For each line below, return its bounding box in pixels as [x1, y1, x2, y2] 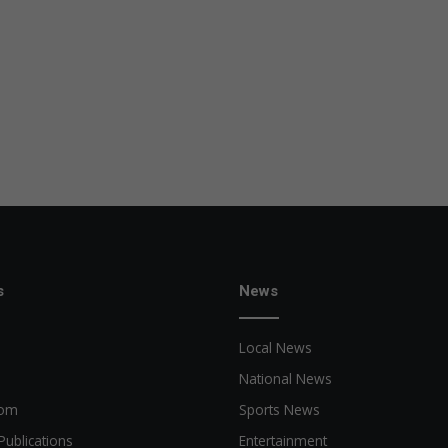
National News [239, 369, 332, 389]
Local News [239, 338, 312, 358]
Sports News [239, 400, 320, 420]
